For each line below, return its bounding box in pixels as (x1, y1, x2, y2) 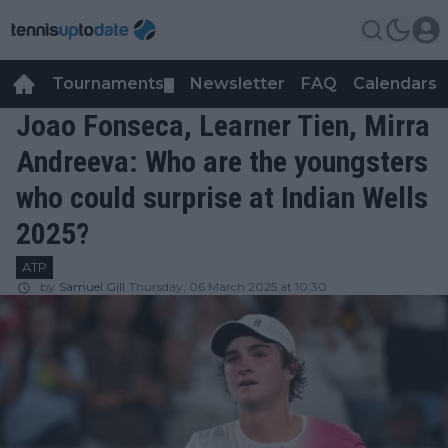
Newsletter (190, 74, 285, 93)
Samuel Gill (59, 279, 125, 294)
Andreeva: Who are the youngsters (16, 144, 428, 179)
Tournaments (52, 74, 164, 93)
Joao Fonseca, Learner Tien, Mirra (16, 108, 430, 143)
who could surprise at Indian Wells (16, 180, 428, 215)
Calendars (353, 74, 437, 93)
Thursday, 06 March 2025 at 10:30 (129, 279, 327, 294)
